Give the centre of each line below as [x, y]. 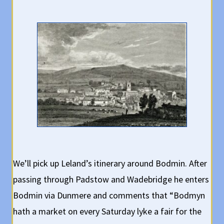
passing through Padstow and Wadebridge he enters [111, 179]
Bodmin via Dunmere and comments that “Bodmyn [109, 195]
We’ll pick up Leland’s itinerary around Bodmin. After [110, 163]
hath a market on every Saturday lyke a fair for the [107, 211]
